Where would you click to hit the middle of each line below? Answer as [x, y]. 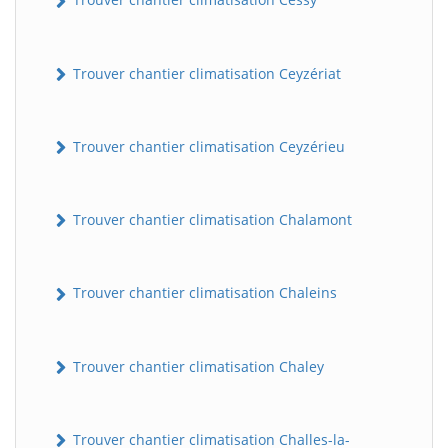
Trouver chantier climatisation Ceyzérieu [207, 146]
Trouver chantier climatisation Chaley [196, 366]
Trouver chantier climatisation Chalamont [210, 220]
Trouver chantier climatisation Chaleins [203, 293]
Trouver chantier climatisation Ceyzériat [205, 73]
